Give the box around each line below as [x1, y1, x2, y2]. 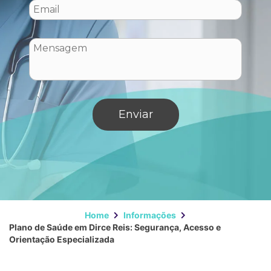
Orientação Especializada [9, 234, 114, 244]
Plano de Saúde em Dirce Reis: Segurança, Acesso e [9, 222, 221, 232]
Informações [123, 210, 176, 220]
